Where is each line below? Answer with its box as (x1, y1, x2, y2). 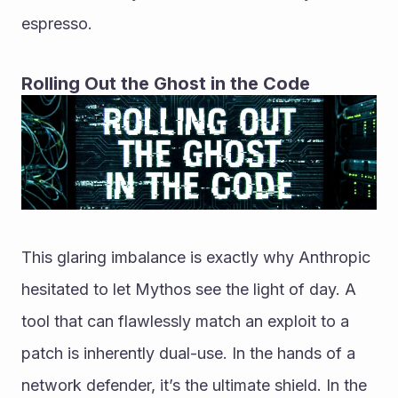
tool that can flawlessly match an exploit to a (21, 311, 349, 330)
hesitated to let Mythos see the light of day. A (21, 279, 356, 298)
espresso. (21, 13, 92, 33)
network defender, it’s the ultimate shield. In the (21, 375, 367, 394)
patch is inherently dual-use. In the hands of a (21, 343, 355, 362)
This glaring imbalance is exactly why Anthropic (21, 247, 370, 267)
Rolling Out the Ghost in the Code (21, 72, 310, 94)
